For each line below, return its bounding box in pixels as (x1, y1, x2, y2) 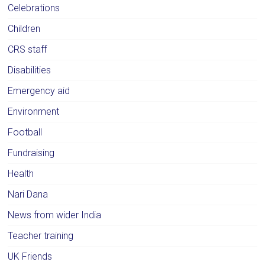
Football (8, 127, 43, 138)
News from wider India (8, 209, 102, 221)
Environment (8, 106, 60, 118)
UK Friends (8, 251, 53, 263)
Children (8, 23, 41, 35)
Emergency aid (8, 85, 70, 97)
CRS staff (8, 44, 47, 56)
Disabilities (8, 64, 51, 76)
